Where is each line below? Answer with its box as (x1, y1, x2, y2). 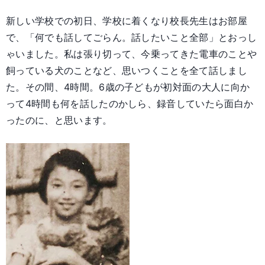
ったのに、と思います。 (6, 114, 112, 127)
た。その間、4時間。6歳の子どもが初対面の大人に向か (6, 81, 250, 93)
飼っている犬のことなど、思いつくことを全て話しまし (6, 64, 248, 77)
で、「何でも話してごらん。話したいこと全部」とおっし (6, 31, 257, 44)
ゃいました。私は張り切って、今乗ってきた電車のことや (6, 48, 257, 60)
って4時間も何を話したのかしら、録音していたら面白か (6, 98, 254, 110)
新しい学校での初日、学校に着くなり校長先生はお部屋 (6, 15, 247, 27)
